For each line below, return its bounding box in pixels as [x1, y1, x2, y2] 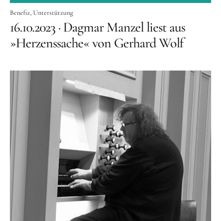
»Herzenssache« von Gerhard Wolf [10, 35, 184, 52]
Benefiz [10, 8, 30, 17]
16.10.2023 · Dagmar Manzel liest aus [10, 19, 185, 36]
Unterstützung [33, 8, 73, 17]
